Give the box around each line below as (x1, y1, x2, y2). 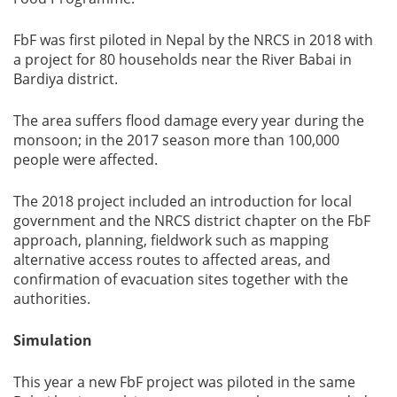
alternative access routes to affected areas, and (13, 250, 331, 269)
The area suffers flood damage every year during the (13, 111, 364, 130)
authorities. (13, 289, 90, 308)
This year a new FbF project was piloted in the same (13, 372, 355, 392)
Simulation (13, 331, 92, 351)
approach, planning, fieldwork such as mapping (13, 230, 329, 250)
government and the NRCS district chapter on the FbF (13, 211, 370, 230)
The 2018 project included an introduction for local (13, 191, 352, 211)
